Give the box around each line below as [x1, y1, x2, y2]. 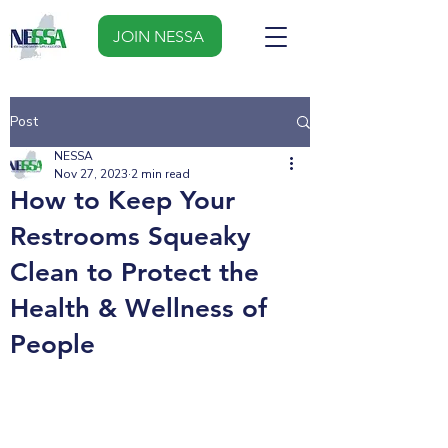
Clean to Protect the [10, 257, 259, 288]
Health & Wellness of [10, 293, 267, 324]
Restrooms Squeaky [10, 221, 251, 252]
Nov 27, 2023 [54, 166, 128, 182]
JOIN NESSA [112, 26, 204, 46]
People [10, 329, 95, 360]
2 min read [131, 166, 190, 182]
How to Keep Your [10, 185, 235, 216]
